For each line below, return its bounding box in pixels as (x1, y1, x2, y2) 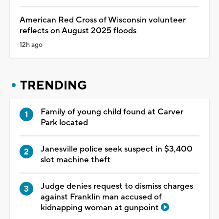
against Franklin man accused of (41, 191, 162, 202)
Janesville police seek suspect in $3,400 (41, 143, 193, 154)
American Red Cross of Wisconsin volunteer (20, 14, 186, 25)
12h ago (20, 40, 43, 49)
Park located (41, 117, 88, 128)
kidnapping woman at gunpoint (41, 202, 161, 213)
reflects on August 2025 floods (20, 25, 136, 36)
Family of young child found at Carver (41, 106, 183, 117)
